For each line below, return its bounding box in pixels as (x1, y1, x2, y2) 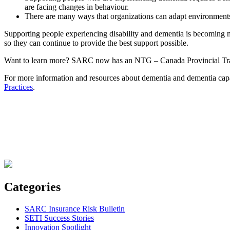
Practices (4, 83, 33, 92)
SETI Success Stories (25, 214, 94, 223)
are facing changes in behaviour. (25, 3, 133, 12)
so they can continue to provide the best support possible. (4, 39, 195, 48)
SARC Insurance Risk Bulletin (25, 204, 125, 214)
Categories (4, 180, 61, 194)
